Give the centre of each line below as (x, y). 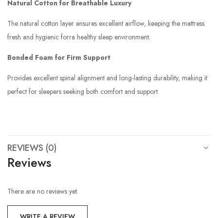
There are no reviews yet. (43, 191)
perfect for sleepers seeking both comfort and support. (83, 91)
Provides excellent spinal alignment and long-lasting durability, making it (107, 78)
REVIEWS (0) (32, 148)
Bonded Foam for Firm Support (59, 57)
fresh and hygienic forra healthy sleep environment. (79, 37)
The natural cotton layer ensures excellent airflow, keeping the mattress (106, 23)
